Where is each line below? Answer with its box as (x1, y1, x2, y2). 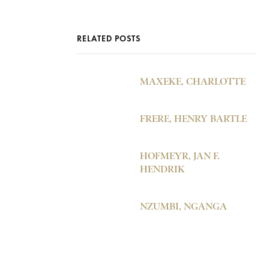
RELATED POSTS (77, 34, 141, 44)
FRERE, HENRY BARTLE (140, 113, 247, 124)
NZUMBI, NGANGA (140, 201, 227, 212)
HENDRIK (140, 163, 185, 175)
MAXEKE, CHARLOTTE (140, 76, 246, 87)
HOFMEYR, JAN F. (140, 150, 220, 162)
